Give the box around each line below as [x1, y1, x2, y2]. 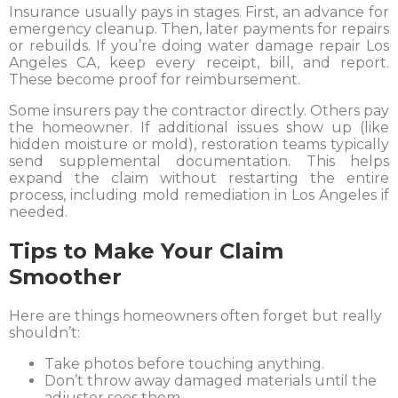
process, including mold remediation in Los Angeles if [9, 186, 389, 203]
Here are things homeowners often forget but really [9, 306, 382, 324]
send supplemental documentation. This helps [9, 152, 389, 170]
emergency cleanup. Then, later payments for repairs [9, 20, 389, 37]
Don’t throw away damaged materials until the [44, 371, 377, 389]
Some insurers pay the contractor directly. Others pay [9, 101, 389, 119]
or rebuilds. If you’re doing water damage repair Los [9, 36, 389, 54]
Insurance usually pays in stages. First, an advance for [9, 3, 389, 20]
